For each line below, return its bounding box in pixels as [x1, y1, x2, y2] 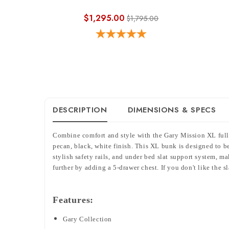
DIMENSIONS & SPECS [127, 104, 216, 116]
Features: [53, 194, 94, 205]
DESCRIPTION [53, 104, 107, 116]
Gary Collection [63, 215, 112, 223]
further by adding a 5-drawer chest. [53, 163, 161, 171]
